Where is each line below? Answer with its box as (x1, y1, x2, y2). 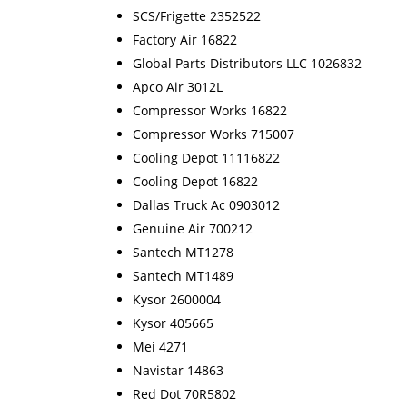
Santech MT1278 (133, 243, 233, 262)
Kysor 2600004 (133, 291, 221, 309)
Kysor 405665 (133, 314, 213, 333)
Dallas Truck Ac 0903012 (133, 196, 280, 214)
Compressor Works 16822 (133, 102, 287, 120)
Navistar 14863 (133, 362, 223, 380)
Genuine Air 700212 (133, 220, 253, 238)
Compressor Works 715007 (133, 125, 294, 144)
